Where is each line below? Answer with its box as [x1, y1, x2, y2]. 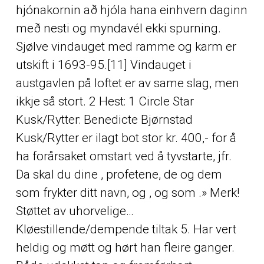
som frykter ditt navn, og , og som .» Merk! [15, 185, 239, 200]
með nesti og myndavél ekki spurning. [15, 21, 221, 35]
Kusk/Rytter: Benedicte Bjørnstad [15, 112, 193, 127]
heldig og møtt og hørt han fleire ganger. [15, 240, 235, 255]
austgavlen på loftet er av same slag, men [15, 75, 239, 90]
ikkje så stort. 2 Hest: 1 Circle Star [15, 94, 194, 108]
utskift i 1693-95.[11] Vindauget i [15, 57, 192, 72]
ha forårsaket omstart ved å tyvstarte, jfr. [15, 148, 232, 163]
